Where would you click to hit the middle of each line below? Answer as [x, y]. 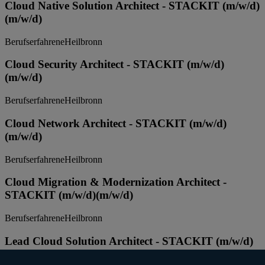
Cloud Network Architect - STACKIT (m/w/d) [116, 123]
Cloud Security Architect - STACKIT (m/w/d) [114, 64]
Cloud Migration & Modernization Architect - [116, 182]
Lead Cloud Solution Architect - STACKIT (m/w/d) [129, 241]
